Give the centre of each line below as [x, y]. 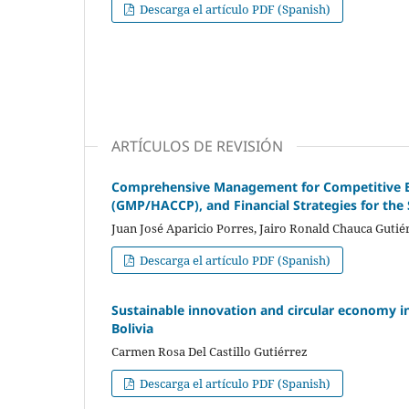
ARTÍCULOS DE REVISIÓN [197, 146]
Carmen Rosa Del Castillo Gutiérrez [210, 351]
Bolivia [132, 328]
